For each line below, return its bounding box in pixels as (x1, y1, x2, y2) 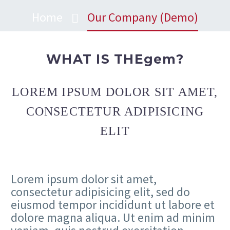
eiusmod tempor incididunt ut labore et (11, 196, 215, 213)
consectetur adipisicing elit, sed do (11, 183, 190, 200)
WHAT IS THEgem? (46, 51, 184, 67)
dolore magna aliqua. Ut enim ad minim (11, 209, 215, 225)
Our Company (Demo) (87, 9, 198, 25)
